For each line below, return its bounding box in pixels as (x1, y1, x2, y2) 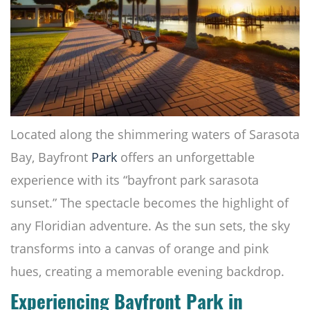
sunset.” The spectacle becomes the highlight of (10, 194, 289, 212)
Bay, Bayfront (10, 149, 91, 166)
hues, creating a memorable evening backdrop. (10, 263, 284, 280)
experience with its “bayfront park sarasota (10, 172, 259, 189)
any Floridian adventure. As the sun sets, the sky (10, 217, 290, 235)
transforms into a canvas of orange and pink (10, 240, 268, 257)
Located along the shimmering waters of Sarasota (10, 126, 300, 143)
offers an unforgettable (117, 149, 255, 166)
